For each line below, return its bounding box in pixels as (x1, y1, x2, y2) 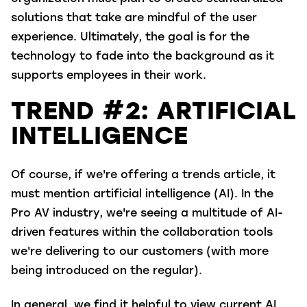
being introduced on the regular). (11, 265, 209, 277)
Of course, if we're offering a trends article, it (11, 169, 275, 181)
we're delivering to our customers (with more (11, 246, 269, 258)
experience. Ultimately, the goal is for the (11, 32, 249, 43)
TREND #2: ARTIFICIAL (11, 101, 296, 126)
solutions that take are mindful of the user (11, 12, 257, 24)
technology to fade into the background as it (11, 51, 274, 62)
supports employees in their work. (11, 70, 206, 82)
